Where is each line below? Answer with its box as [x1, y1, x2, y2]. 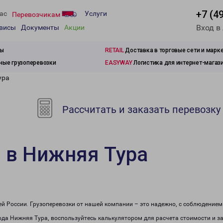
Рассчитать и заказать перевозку [60, 104, 221, 115]
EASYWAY [105, 59, 132, 66]
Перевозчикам [12, 10, 62, 18]
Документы [21, 23, 59, 32]
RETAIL [105, 47, 124, 54]
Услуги [85, 9, 107, 18]
